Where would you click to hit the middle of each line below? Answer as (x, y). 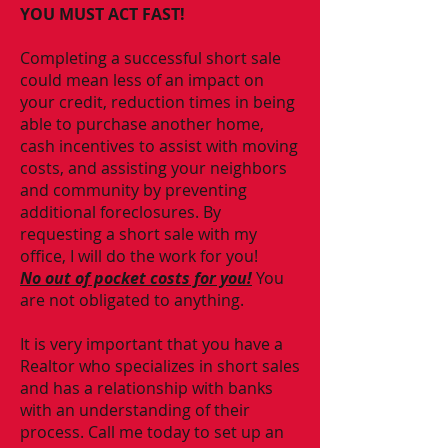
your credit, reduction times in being (157, 102)
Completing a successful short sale (150, 58)
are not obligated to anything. (134, 300)
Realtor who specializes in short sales (160, 366)
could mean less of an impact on (142, 80)
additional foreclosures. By (120, 212)
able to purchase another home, (142, 124)
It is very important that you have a (151, 344)
